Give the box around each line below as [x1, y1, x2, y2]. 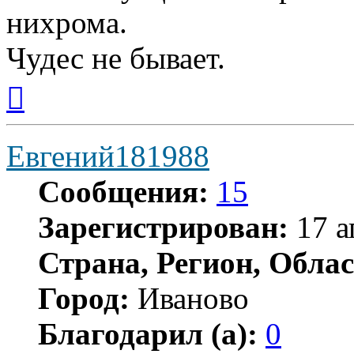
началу [24, 104, 60, 118]
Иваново [130, 281, 249, 316]
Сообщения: [38, 175, 209, 209]
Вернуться [24, 75, 80, 89]
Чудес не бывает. [6, 41, 225, 76]
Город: [38, 281, 130, 316]
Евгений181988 [6, 139, 209, 174]
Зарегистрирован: [38, 210, 288, 245]
